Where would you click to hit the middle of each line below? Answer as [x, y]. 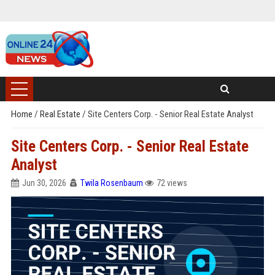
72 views [172, 183]
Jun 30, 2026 [44, 183]
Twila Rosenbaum [111, 183]
